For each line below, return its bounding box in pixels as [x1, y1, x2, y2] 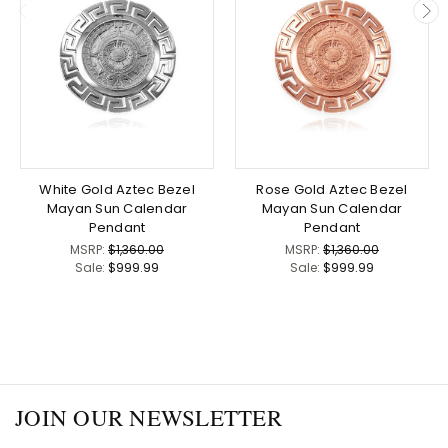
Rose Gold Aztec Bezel [256, 180, 408, 200]
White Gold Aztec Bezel [39, 180, 195, 200]
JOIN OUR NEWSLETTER [15, 402, 282, 433]
